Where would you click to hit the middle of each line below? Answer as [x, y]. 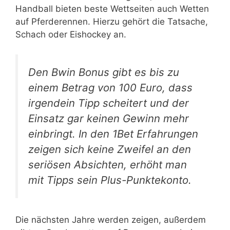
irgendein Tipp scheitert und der [109, 103]
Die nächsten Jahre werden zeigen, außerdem [111, 220]
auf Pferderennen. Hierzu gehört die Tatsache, [112, 22]
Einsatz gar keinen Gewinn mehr [109, 118]
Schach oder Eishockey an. [71, 35]
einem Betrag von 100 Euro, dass [110, 87]
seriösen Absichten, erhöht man [108, 164]
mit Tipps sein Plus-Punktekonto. [110, 180]
